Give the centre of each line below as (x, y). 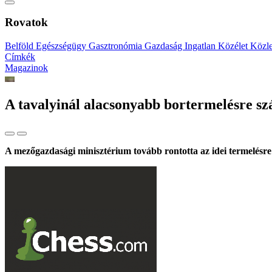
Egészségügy (62, 46)
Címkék (20, 57)
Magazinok (26, 68)
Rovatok (26, 22)
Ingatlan (201, 46)
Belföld (20, 46)
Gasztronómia (117, 46)
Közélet (234, 46)
